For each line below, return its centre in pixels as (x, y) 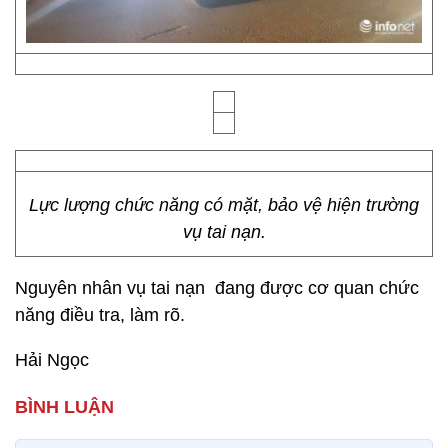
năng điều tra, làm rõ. (100, 315)
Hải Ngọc (52, 360)
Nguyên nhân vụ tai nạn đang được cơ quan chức (217, 288)
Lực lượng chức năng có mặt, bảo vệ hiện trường (224, 205)
